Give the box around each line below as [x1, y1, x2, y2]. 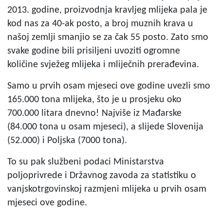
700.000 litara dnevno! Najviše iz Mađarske [7, 108, 182, 118]
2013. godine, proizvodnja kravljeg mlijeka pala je [7, 5, 207, 15]
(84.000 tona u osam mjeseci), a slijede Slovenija [7, 122, 203, 132]
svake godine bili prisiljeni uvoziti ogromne [7, 46, 180, 56]
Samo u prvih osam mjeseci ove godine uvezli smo [7, 81, 210, 91]
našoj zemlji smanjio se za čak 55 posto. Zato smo [7, 32, 208, 42]
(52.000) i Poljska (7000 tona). [7, 135, 127, 145]
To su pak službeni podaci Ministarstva [7, 157, 164, 167]
